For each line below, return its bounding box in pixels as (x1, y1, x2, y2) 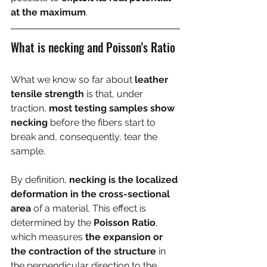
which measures (11, 231, 85, 243)
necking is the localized (69, 173, 180, 185)
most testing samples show (49, 102, 177, 114)
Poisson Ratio (94, 216, 156, 228)
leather (135, 73, 170, 85)
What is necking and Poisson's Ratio (11, 38, 175, 56)
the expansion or (85, 231, 165, 243)
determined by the (11, 216, 94, 228)
